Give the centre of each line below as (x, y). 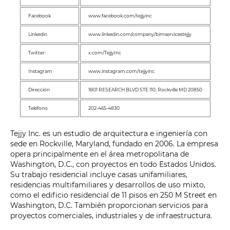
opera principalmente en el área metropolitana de (100, 154)
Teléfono (38, 108)
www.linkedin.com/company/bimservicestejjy (140, 34)
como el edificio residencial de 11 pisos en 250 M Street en (113, 195)
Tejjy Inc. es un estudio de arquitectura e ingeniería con (109, 133)
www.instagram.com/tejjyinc (121, 71)
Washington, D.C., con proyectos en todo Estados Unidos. (113, 164)
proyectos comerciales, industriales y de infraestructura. (111, 215)
